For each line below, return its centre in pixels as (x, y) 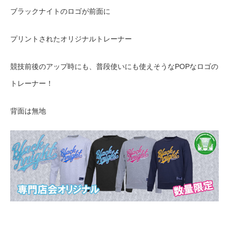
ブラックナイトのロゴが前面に (60, 12)
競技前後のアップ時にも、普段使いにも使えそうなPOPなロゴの (114, 67)
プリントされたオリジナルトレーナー (71, 39)
